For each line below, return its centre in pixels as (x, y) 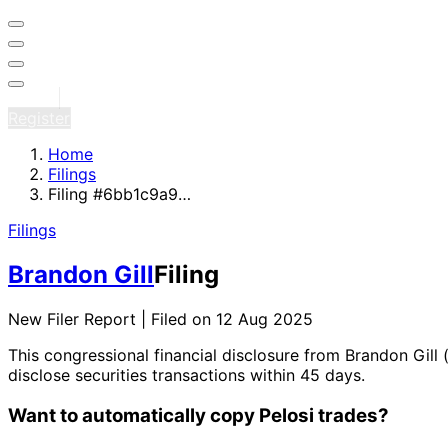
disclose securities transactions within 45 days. (186, 374)
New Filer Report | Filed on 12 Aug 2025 (160, 318)
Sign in (33, 98)
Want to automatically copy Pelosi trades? (198, 415)
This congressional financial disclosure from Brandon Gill (225, 354)
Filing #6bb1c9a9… (119, 194)
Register (39, 118)
